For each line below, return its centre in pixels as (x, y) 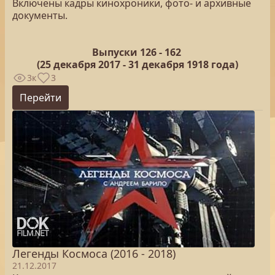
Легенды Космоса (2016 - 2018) (94, 254)
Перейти (41, 98)
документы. (40, 15)
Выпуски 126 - (128, 52)
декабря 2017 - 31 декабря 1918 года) (145, 64)
